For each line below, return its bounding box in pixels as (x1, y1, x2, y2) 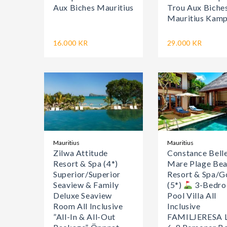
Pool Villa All (167, 191, 216, 201)
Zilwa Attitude (53, 148, 108, 158)
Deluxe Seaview (53, 191, 112, 201)
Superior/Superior (53, 169, 121, 179)
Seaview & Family (53, 180, 119, 190)
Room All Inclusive (53, 201, 123, 211)
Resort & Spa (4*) (53, 159, 118, 169)
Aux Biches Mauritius (53, 2, 134, 12)
